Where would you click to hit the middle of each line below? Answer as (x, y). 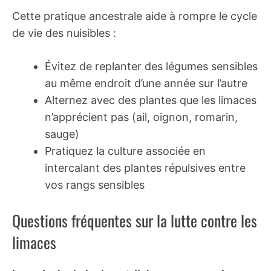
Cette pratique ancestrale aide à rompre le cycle (135, 16)
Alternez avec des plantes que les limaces (151, 100)
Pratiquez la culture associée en (125, 151)
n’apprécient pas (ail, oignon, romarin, (141, 117)
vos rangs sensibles (95, 184)
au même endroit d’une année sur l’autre (146, 83)
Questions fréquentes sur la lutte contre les (135, 220)
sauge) (62, 134)
